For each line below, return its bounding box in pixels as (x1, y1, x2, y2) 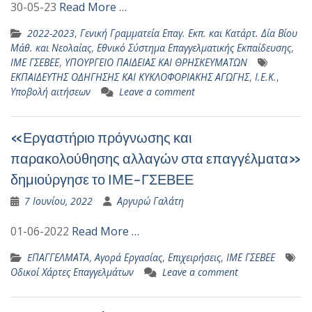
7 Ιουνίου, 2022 (24, 194, 93, 208)
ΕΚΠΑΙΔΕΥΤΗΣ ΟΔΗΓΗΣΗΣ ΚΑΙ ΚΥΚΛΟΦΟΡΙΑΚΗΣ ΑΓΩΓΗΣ (10, 70, 249, 84)
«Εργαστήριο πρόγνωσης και (10, 129, 192, 146)
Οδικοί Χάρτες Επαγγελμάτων (10, 265, 134, 279)
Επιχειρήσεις (168, 251, 221, 264)
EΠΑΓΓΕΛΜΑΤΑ (27, 251, 89, 264)
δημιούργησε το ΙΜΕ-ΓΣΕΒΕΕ (10, 171, 194, 188)
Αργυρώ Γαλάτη (117, 194, 184, 208)
